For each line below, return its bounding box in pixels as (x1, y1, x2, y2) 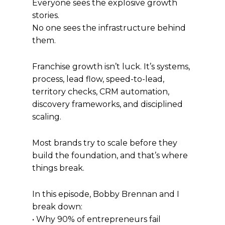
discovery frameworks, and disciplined (32, 99, 183, 109)
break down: (32, 201, 82, 211)
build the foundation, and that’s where (32, 150, 188, 160)
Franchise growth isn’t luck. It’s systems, (32, 61, 190, 71)
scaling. (32, 111, 61, 122)
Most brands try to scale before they (32, 138, 177, 148)
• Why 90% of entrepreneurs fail (32, 214, 161, 224)
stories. (32, 10, 59, 20)
